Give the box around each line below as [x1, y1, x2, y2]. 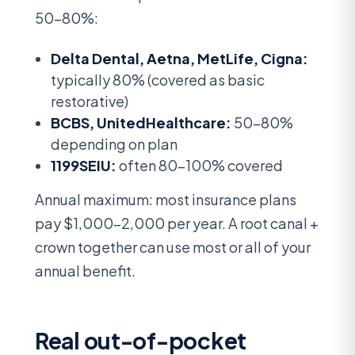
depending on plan [51, 135, 177, 154]
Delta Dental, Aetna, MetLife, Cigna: [51, 49, 308, 68]
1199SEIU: [51, 156, 116, 175]
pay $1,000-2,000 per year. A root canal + [35, 214, 319, 233]
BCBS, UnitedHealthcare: [51, 113, 231, 132]
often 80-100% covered [116, 156, 283, 175]
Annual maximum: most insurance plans [35, 190, 296, 209]
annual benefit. [35, 261, 136, 281]
